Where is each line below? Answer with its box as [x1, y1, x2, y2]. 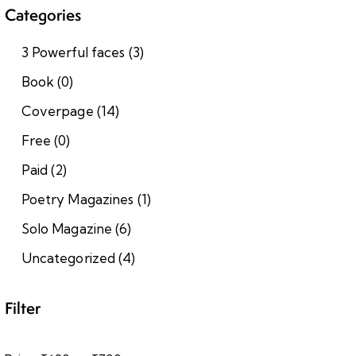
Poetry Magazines [21, 190, 134, 207]
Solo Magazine [21, 219, 113, 237]
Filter [5, 296, 41, 319]
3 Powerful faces [21, 43, 126, 60]
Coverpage [21, 102, 94, 119]
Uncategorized [21, 249, 116, 266]
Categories [5, 3, 82, 25]
